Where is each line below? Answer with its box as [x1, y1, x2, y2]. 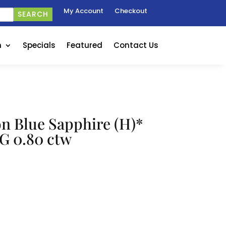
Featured [66, 40, 102, 50]
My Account [63, 6, 103, 16]
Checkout [114, 6, 147, 16]
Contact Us [113, 40, 158, 50]
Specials [22, 40, 55, 50]
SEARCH [17, 9, 48, 19]
